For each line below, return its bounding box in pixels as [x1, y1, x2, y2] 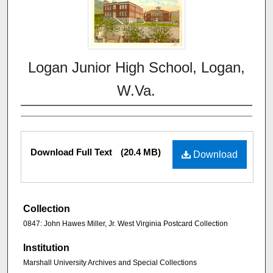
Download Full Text [30, 147, 115, 158]
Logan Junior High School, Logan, [27, 59, 245, 76]
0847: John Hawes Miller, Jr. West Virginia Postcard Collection [23, 219, 228, 229]
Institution [23, 242, 69, 253]
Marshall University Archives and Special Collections [23, 258, 197, 267]
